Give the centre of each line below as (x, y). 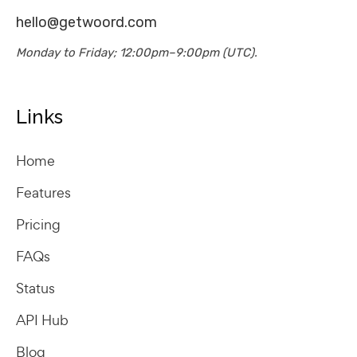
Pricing (38, 224)
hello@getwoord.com (86, 22)
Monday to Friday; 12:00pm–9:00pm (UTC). (137, 52)
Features (43, 192)
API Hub (42, 320)
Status (35, 288)
